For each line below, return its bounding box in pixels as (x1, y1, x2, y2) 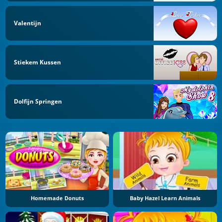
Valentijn (14, 19, 41, 28)
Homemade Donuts (30, 195, 84, 202)
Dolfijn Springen (14, 97, 62, 106)
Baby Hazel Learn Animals (129, 195, 200, 202)
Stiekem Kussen (14, 57, 61, 66)
